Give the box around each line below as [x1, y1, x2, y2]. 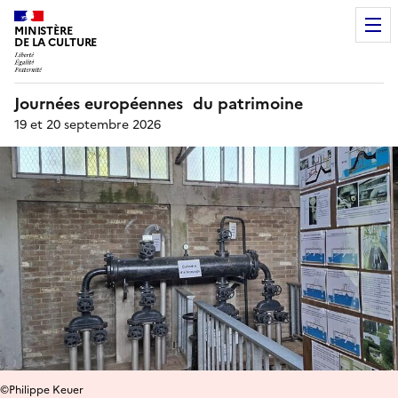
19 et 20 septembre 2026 [14, 115, 161, 134]
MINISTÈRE [14, 22, 73, 39]
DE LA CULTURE [14, 34, 98, 51]
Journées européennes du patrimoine [14, 91, 303, 115]
